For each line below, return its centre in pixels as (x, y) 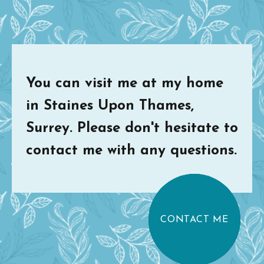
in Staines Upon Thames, (110, 106)
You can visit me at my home (125, 84)
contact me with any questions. (131, 151)
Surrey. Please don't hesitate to (132, 128)
